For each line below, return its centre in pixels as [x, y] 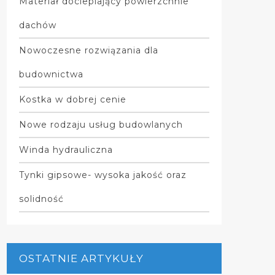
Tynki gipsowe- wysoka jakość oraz [103, 175]
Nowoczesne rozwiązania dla [88, 50]
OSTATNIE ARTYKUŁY [81, 258]
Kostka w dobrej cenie [72, 99]
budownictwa [51, 74]
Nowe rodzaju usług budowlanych [101, 124]
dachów [37, 25]
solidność [41, 199]
